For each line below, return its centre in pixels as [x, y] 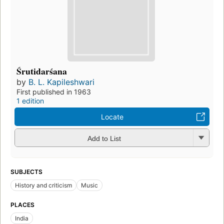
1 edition [30, 101]
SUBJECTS [26, 172]
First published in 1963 [54, 92]
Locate [112, 117]
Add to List [104, 138]
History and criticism [43, 185]
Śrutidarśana [42, 71]
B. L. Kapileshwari [61, 82]
